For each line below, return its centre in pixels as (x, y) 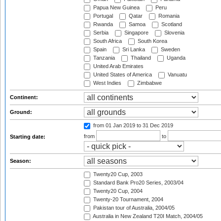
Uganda (175, 58)
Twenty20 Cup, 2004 (117, 191)
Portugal (102, 16)
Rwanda (102, 24)
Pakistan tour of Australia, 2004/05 (133, 208)
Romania (168, 16)
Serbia (100, 33)
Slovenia (174, 33)
